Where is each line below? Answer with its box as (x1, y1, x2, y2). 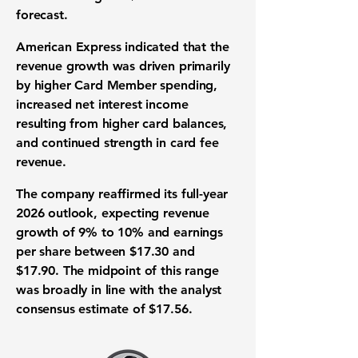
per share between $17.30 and (16, 244, 195, 259)
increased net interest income (16, 97, 189, 112)
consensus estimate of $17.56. (16, 301, 193, 316)
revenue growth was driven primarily (16, 58, 230, 74)
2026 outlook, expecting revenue (16, 205, 210, 221)
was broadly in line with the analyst (16, 282, 222, 297)
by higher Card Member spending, (16, 78, 218, 93)
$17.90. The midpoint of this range (16, 263, 219, 278)
